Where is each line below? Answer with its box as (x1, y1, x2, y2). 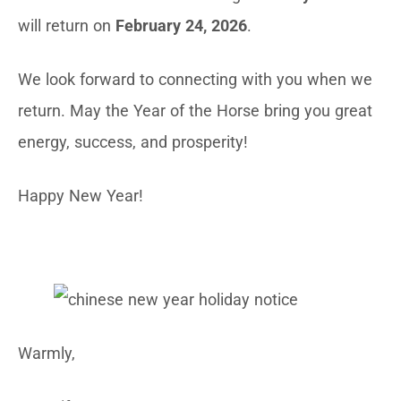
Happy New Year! (18, 186, 148, 205)
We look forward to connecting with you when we (18, 70, 372, 89)
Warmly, (18, 344, 75, 363)
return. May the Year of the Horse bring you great (18, 101, 372, 120)
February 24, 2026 (115, 16, 247, 35)
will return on (18, 16, 115, 35)
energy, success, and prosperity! (18, 132, 248, 151)
